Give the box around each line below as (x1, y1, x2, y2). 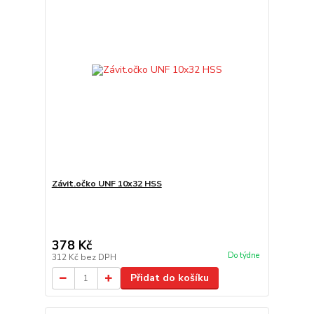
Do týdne (227, 250, 259, 261)
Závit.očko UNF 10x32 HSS (51, 178, 162, 189)
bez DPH (80, 252, 116, 263)
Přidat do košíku (130, 271, 209, 285)
